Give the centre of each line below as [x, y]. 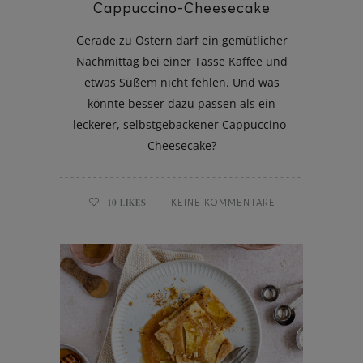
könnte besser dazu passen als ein [181, 103]
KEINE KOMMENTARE [223, 202]
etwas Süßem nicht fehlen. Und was [181, 82]
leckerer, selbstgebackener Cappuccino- [181, 124]
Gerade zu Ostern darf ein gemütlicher [181, 40]
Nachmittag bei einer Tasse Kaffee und [181, 61]
